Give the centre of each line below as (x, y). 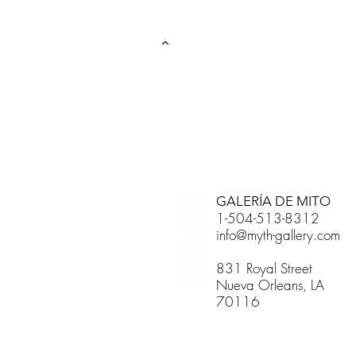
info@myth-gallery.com (278, 234)
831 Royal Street (266, 268)
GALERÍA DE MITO (275, 201)
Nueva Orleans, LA (272, 284)
